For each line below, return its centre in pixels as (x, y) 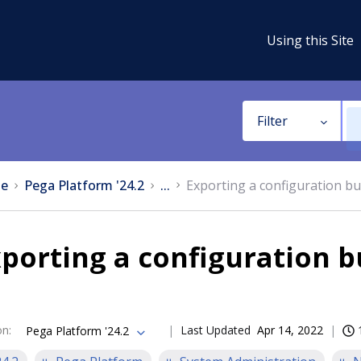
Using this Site (310, 40)
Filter (272, 121)
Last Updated (216, 330)
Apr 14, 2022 (290, 330)
